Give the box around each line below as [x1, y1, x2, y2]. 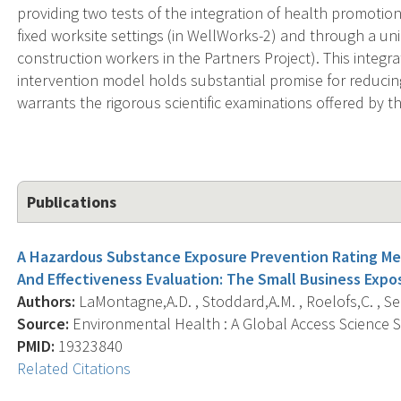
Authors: [17, 290, 76, 311]
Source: [17, 312, 70, 334]
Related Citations [17, 357, 132, 379]
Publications [27, 191, 117, 212]
